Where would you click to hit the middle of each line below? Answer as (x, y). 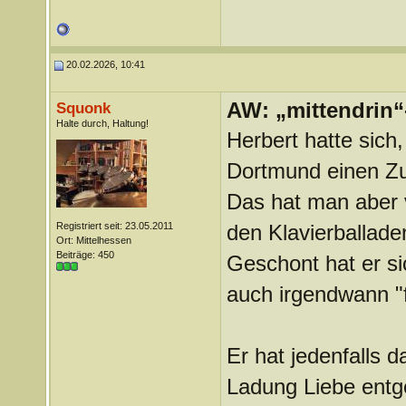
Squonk (83, 108)
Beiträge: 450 (85, 255)
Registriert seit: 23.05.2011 (114, 226)
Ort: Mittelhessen (93, 240)
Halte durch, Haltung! (102, 123)
